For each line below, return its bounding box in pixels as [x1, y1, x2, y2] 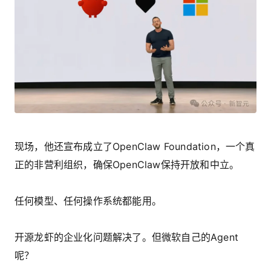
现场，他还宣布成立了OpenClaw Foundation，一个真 [15, 140, 255, 152]
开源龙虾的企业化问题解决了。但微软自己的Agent [15, 230, 238, 243]
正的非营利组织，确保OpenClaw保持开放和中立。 [15, 158, 240, 171]
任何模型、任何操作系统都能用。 [15, 194, 162, 207]
